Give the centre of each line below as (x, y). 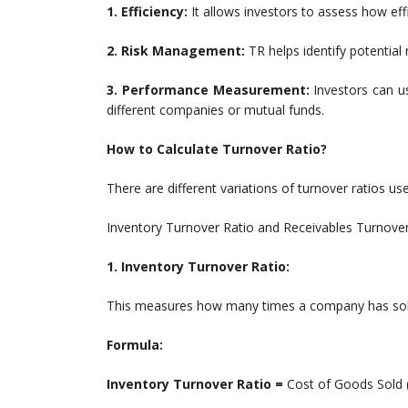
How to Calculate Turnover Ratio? (217, 149)
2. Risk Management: (176, 51)
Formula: (135, 345)
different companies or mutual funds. (215, 110)
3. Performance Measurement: (208, 90)
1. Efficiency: (147, 12)
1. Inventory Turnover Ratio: (198, 267)
